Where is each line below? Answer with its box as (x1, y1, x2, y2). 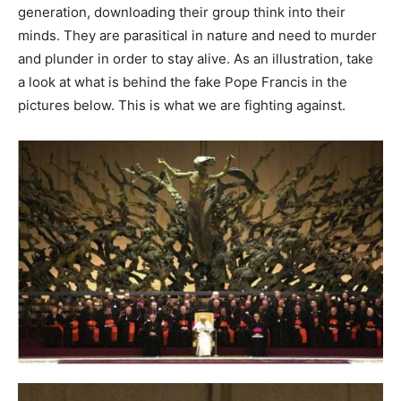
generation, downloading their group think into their (18, 3, 346, 21)
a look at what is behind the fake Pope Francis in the (18, 73, 347, 90)
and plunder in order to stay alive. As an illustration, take (18, 49, 373, 67)
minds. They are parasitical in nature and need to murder (18, 26, 377, 44)
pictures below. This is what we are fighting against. (18, 96, 346, 114)
